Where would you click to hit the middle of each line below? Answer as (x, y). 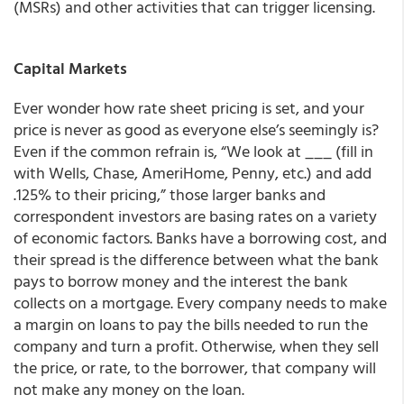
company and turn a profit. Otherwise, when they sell (196, 346)
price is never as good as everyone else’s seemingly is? (196, 129)
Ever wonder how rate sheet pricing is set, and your (189, 108)
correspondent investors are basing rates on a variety (195, 216)
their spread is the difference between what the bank (196, 259)
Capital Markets (70, 68)
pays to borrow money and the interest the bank (181, 281)
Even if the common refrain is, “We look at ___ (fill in (193, 151)
